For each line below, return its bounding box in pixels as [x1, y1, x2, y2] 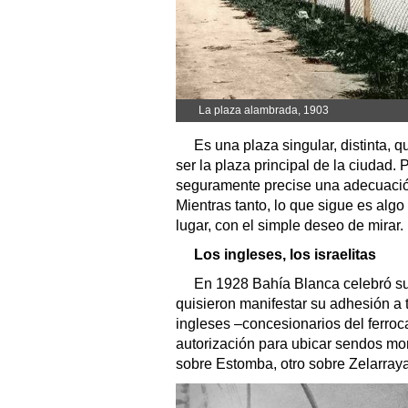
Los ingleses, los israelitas [194, 247, 376, 263]
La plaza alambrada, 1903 [199, 104, 329, 117]
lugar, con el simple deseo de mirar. [176, 218, 403, 234]
